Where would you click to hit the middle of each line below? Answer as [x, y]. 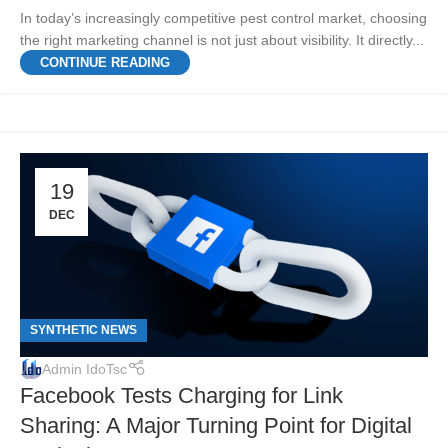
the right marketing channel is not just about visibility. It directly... [222, 39]
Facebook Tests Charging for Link [181, 396]
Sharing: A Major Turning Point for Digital [216, 426]
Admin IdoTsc [84, 369]
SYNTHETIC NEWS [83, 330]
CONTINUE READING [105, 62]
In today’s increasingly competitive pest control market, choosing [223, 17]
